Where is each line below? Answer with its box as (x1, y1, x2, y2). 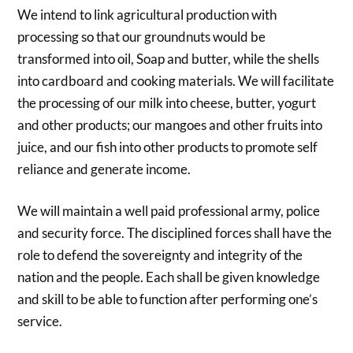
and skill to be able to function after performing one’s (17, 291, 318, 308)
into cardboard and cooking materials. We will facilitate (17, 72, 335, 89)
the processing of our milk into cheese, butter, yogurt (17, 94, 317, 111)
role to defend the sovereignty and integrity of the (17, 247, 303, 264)
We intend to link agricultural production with (17, 6, 277, 23)
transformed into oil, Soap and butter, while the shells (17, 50, 320, 67)
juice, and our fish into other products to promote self (17, 138, 318, 155)
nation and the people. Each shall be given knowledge (17, 269, 321, 286)
